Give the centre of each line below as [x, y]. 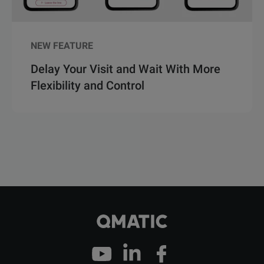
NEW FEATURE [62, 46]
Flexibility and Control [88, 86]
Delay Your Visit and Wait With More [126, 69]
